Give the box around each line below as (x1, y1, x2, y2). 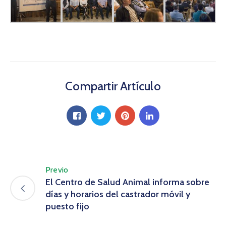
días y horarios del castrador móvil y (45, 189, 190, 200)
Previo (45, 165, 69, 175)
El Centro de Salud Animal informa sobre (45, 177, 209, 188)
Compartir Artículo (65, 79, 161, 94)
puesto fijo (45, 201, 89, 212)
